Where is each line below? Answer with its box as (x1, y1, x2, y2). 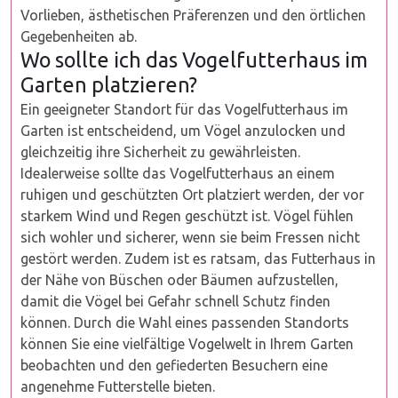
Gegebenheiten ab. (20, 28, 137, 44)
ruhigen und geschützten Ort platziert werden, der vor (20, 187, 364, 203)
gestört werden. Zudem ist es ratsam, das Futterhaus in (20, 251, 376, 267)
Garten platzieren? (20, 73, 197, 96)
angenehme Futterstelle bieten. (20, 378, 215, 394)
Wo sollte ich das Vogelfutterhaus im (20, 48, 368, 71)
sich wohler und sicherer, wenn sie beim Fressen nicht (20, 229, 360, 245)
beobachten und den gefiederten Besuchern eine (20, 357, 328, 373)
